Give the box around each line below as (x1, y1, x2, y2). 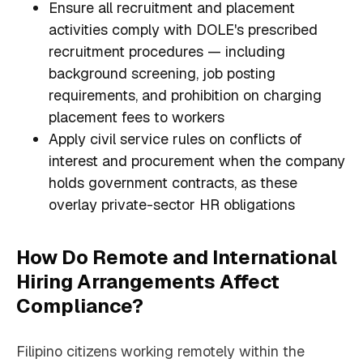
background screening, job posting (49, 64, 275, 83)
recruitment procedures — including (49, 42, 285, 62)
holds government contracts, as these (49, 173, 297, 193)
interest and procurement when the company (49, 152, 345, 171)
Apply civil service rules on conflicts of (49, 130, 302, 149)
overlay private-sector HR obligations (49, 195, 295, 215)
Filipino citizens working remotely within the (16, 342, 305, 361)
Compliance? (16, 293, 143, 319)
